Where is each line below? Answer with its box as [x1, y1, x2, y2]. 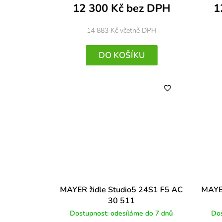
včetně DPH [119, 25, 157, 35]
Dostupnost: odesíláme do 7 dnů [70, 209, 173, 219]
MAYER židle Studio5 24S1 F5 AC [60, 184, 183, 196]
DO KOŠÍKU [98, 50, 145, 61]
